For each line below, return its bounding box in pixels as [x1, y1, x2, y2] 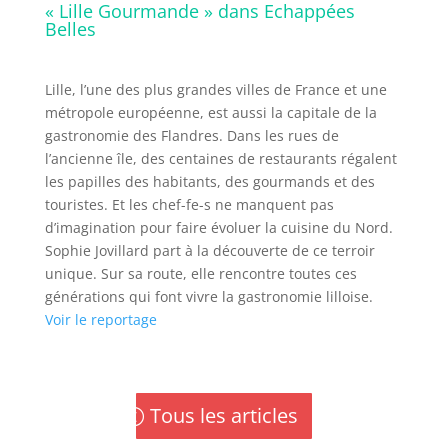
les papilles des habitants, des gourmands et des [44, 172, 375, 192]
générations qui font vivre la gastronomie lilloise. [44, 287, 373, 307]
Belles [44, 17, 96, 42]
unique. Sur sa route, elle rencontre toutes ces [44, 264, 357, 284]
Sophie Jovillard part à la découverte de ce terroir [44, 241, 375, 261]
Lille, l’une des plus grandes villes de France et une [44, 80, 387, 100]
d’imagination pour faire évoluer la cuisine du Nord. [44, 218, 393, 238]
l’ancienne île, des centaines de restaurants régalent [44, 149, 397, 169]
